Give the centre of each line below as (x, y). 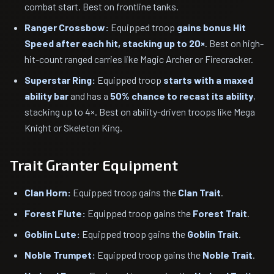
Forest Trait (220, 213)
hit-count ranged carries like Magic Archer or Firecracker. (139, 59)
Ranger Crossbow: (67, 27)
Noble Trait (228, 255)
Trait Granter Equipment (94, 165)
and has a (89, 96)
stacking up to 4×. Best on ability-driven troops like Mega (140, 112)
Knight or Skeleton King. (73, 128)
